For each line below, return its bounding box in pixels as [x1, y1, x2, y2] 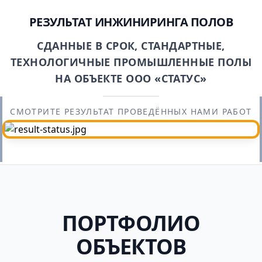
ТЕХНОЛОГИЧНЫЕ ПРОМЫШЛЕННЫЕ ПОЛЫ [11, 55, 251, 70]
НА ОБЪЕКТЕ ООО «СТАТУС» [55, 71, 207, 86]
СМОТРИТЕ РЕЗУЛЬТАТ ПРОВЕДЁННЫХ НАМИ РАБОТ [10, 106, 252, 118]
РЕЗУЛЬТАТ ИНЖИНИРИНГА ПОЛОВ [29, 14, 233, 30]
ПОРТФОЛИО [62, 209, 200, 238]
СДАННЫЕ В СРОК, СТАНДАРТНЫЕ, [37, 39, 225, 53]
